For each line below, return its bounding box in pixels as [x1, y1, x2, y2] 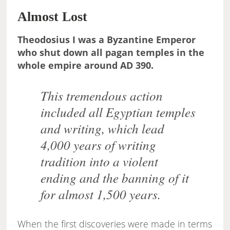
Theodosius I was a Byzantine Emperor [17, 33, 196, 46]
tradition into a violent [41, 152, 159, 170]
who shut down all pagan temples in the [17, 46, 205, 59]
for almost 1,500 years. [41, 185, 161, 203]
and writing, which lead [41, 120, 165, 138]
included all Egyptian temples [41, 103, 196, 121]
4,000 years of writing [41, 136, 157, 154]
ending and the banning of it [41, 169, 189, 187]
